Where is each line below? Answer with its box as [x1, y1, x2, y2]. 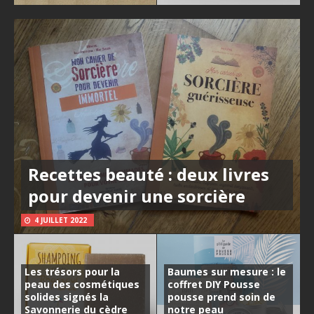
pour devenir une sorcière [28, 184, 245, 207]
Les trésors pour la [25, 264, 120, 278]
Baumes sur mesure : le [168, 264, 286, 278]
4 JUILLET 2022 [34, 214, 87, 225]
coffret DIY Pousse [168, 277, 260, 291]
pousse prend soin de [168, 289, 275, 303]
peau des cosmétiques [25, 277, 139, 291]
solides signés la [25, 289, 109, 303]
